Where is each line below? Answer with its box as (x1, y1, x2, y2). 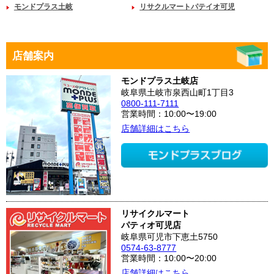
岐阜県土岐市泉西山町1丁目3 (121, 87, 234, 97)
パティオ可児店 (121, 220, 182, 231)
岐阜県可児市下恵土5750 (121, 232, 218, 242)
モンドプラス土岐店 (121, 75, 199, 86)
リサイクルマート (121, 209, 190, 219)
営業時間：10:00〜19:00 (121, 108, 217, 119)
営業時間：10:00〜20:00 (121, 253, 217, 264)
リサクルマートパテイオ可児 (139, 2, 235, 12)
